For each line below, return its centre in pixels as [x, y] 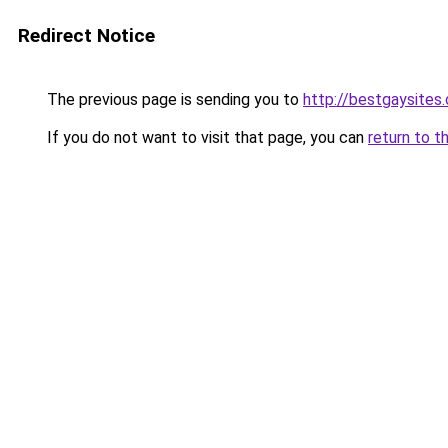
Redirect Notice [86, 35]
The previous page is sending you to [173, 99]
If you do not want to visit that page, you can [205, 137]
